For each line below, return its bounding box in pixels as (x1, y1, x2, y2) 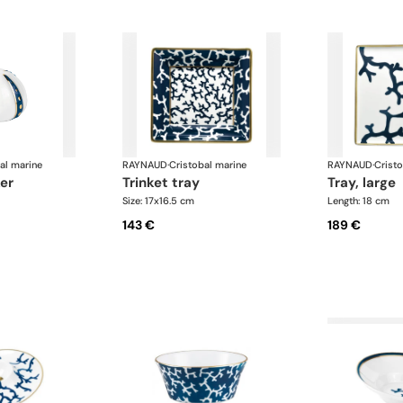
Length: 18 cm (327, 194, 390, 208)
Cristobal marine (169, 158, 247, 172)
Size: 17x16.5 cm (122, 194, 195, 208)
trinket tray (130, 174, 201, 193)
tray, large (334, 174, 396, 193)
